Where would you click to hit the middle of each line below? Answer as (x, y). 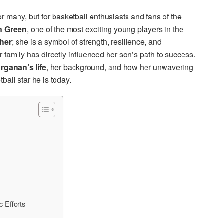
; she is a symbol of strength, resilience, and (87, 41)
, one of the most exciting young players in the (105, 29)
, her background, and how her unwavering (120, 67)
